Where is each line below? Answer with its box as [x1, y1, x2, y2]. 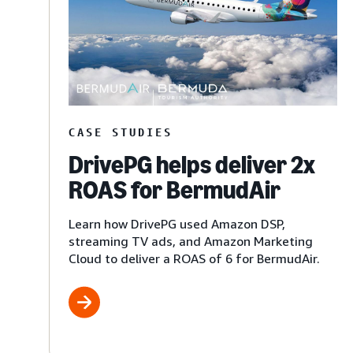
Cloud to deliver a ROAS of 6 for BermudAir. [69, 250, 320, 266]
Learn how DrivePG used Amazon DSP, [69, 215, 285, 232]
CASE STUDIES [69, 124, 173, 139]
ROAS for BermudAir [69, 174, 281, 205]
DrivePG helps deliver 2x [69, 149, 315, 180]
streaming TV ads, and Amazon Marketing [69, 232, 313, 249]
